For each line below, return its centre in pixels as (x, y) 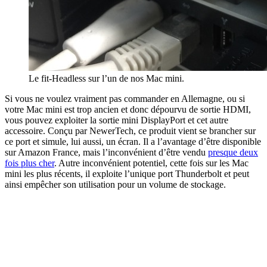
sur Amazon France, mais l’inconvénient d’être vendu (106, 152)
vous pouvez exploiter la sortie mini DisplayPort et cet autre (117, 120)
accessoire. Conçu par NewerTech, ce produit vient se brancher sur (130, 131)
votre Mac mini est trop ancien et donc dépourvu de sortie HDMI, (128, 109)
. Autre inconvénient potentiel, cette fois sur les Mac (151, 163)
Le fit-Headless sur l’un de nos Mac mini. (106, 78)
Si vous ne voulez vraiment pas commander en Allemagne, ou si (125, 98)
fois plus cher (30, 163)
